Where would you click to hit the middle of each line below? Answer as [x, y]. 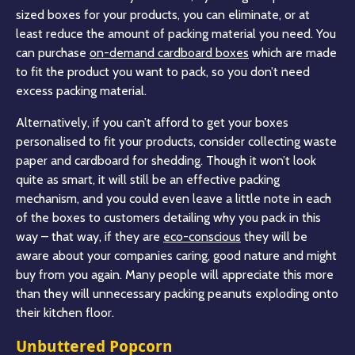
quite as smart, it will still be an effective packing [148, 179]
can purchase [53, 52]
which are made [293, 52]
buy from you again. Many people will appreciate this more [175, 274]
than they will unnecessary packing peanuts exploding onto [177, 293]
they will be [274, 236]
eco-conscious [202, 236]
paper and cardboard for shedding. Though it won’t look [166, 160]
